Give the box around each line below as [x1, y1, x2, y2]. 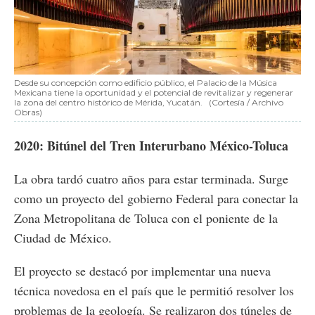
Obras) [14, 107, 42, 118]
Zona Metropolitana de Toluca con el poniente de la [14, 210, 278, 227]
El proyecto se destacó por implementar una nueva [14, 262, 271, 280]
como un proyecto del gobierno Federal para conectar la [14, 190, 298, 207]
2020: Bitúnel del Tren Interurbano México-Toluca [14, 136, 288, 155]
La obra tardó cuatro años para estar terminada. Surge [14, 170, 288, 188]
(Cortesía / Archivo [209, 97, 283, 108]
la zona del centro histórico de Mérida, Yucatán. [14, 97, 202, 108]
